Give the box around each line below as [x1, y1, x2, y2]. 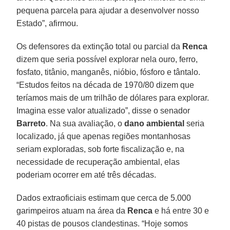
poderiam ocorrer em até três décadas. [16, 170, 157, 179]
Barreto [16, 119, 46, 128]
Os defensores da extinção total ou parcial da [16, 42, 183, 51]
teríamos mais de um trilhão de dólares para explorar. [16, 93, 209, 102]
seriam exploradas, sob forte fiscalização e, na [16, 144, 185, 154]
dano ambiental [124, 119, 185, 128]
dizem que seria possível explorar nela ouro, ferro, [16, 54, 198, 64]
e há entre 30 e [152, 206, 209, 215]
